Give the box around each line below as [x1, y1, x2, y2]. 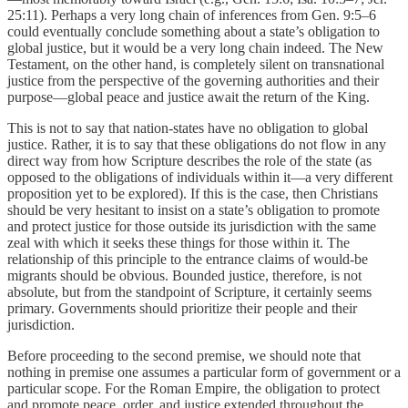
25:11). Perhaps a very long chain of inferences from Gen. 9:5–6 [7, 7, 376, 24]
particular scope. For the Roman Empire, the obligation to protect [7, 381, 380, 397]
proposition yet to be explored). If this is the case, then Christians [7, 186, 378, 202]
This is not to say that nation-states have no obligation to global [7, 120, 368, 137]
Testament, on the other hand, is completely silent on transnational [7, 56, 384, 73]
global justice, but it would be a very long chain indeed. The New [7, 40, 383, 56]
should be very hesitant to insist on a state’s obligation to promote [7, 202, 380, 219]
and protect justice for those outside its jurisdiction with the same [7, 219, 376, 235]
